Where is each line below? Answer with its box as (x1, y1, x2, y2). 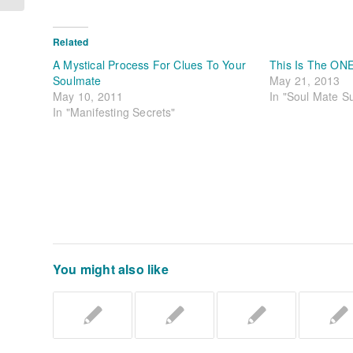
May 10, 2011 (53, 87, 124, 104)
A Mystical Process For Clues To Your (53, 56, 247, 72)
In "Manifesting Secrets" (53, 103, 176, 120)
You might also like (53, 259, 169, 278)
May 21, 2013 (269, 72, 340, 88)
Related (53, 34, 89, 49)
